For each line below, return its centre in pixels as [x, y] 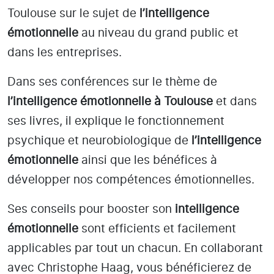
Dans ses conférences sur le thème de [112, 82]
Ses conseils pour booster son [91, 209]
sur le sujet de [98, 13]
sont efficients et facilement [157, 229]
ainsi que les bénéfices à [148, 160]
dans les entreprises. [66, 53]
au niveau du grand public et [158, 33]
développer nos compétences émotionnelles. [132, 180]
